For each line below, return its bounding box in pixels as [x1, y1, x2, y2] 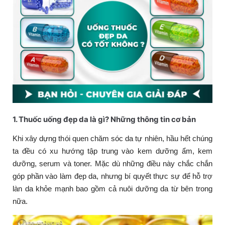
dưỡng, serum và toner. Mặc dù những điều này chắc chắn [13, 159, 212, 168]
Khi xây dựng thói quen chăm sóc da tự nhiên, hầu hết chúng [13, 134, 212, 143]
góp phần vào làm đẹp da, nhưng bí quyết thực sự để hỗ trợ [13, 172, 212, 181]
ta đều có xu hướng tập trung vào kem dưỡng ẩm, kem [13, 147, 212, 156]
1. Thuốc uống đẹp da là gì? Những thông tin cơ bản [13, 115, 196, 125]
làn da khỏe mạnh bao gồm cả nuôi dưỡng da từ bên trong [13, 184, 212, 193]
